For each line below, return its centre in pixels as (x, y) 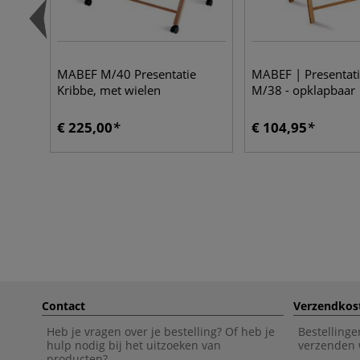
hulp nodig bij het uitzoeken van (134, 345)
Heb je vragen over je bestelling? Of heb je (161, 331)
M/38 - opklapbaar (303, 90)
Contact (63, 305)
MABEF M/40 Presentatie (127, 74)
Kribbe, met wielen (109, 90)
